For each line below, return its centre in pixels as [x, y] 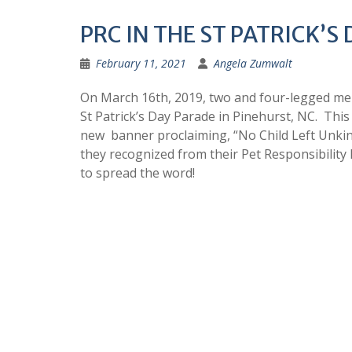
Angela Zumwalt [253, 64]
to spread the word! [137, 173]
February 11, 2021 [141, 64]
